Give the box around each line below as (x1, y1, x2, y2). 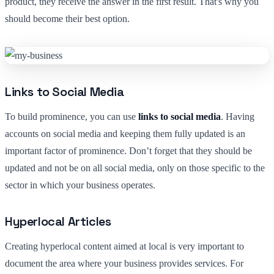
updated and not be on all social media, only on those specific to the (5, 162, 265, 173)
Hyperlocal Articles (5, 213, 111, 229)
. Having (221, 111, 254, 122)
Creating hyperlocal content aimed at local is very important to (5, 240, 244, 251)
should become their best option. (5, 13, 130, 24)
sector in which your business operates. (5, 179, 155, 190)
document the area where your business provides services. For (5, 257, 243, 268)
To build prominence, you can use (5, 111, 138, 122)
